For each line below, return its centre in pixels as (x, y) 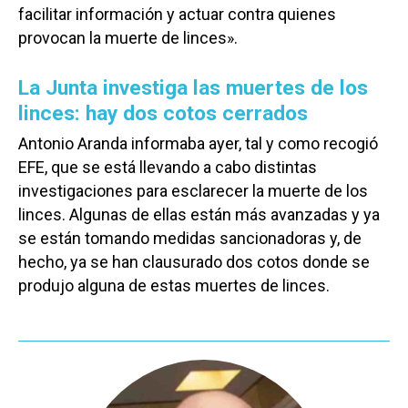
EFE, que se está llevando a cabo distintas (168, 168)
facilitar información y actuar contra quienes (177, 15)
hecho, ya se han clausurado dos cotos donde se (194, 262)
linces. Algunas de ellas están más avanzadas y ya (199, 215)
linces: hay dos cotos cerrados (163, 114)
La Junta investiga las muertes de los (193, 88)
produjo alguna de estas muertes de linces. (174, 286)
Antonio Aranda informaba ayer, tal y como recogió (198, 144)
